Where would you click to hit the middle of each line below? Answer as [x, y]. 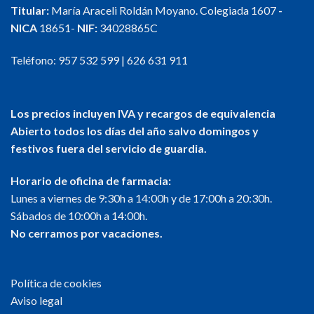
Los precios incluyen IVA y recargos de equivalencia [143, 114]
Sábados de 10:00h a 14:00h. [79, 215]
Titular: [30, 11]
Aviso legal [36, 300]
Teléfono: [34, 60]
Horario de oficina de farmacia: [91, 180]
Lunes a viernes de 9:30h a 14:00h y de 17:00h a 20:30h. [141, 198]
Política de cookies [56, 282]
